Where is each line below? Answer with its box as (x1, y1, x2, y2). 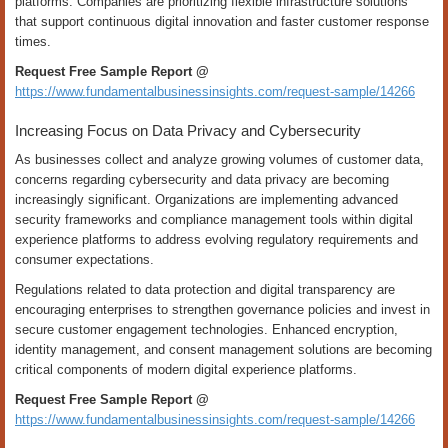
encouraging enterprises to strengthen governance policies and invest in (15, 302, 430, 317)
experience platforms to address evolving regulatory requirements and (15, 232, 418, 247)
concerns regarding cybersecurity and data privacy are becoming (15, 172, 389, 187)
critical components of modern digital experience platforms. (15, 362, 357, 377)
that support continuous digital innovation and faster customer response (15, 14, 429, 29)
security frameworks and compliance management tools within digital (15, 212, 413, 227)
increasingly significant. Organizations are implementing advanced (15, 192, 398, 207)
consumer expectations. (15, 252, 154, 267)
